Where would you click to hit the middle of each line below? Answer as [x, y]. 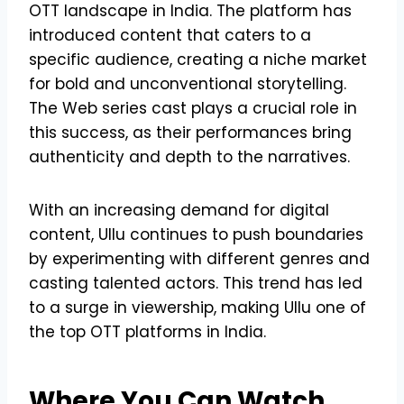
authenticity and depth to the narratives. [189, 156]
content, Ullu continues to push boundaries [196, 234]
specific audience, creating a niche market [198, 59]
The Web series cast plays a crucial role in [193, 108]
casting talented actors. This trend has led [196, 283]
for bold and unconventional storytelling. [188, 83]
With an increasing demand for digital [179, 210]
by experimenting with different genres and [199, 258]
